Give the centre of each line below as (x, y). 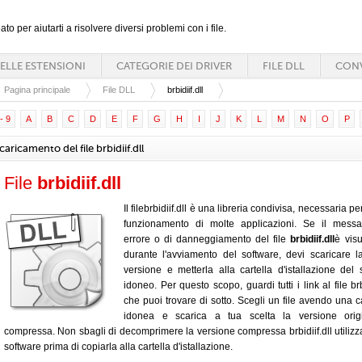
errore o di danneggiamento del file (207, 239)
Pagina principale (37, 90)
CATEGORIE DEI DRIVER (174, 66)
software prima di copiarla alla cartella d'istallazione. (118, 347)
